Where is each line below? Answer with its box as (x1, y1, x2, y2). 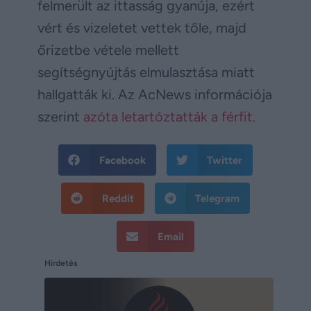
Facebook (99, 153, 146, 167)
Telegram (195, 192, 239, 205)
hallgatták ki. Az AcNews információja (37, 86, 272, 103)
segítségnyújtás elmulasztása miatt (37, 64, 255, 81)
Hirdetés (44, 258, 78, 269)
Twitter (207, 153, 242, 167)
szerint (37, 108, 83, 126)
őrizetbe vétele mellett (37, 42, 179, 59)
